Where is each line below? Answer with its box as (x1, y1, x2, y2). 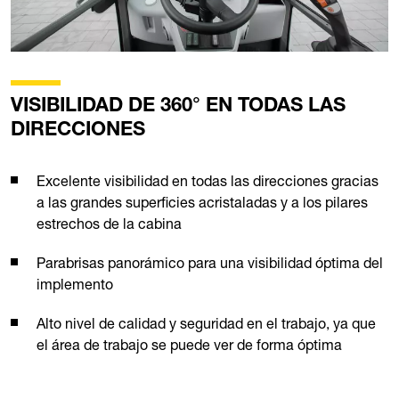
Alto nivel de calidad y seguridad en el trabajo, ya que (37, 313, 376, 332)
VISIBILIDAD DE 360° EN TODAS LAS (11, 96, 346, 117)
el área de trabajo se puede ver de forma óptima (37, 335, 342, 354)
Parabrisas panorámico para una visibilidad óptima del (37, 253, 383, 272)
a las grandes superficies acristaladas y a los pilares (37, 192, 368, 211)
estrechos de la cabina (37, 214, 182, 232)
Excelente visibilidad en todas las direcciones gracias (37, 171, 379, 190)
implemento (37, 274, 113, 293)
